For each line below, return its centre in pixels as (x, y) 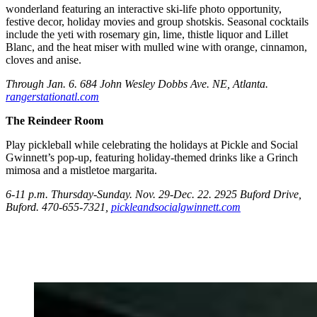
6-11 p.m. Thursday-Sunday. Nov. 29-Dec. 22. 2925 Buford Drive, (154, 195)
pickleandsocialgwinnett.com (176, 207)
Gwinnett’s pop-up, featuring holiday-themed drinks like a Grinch (152, 158)
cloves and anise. (44, 60)
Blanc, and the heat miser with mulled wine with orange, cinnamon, (156, 47)
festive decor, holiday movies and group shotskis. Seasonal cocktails (157, 22)
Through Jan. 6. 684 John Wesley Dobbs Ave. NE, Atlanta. (137, 84)
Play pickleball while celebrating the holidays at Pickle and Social (152, 145)
